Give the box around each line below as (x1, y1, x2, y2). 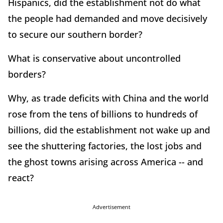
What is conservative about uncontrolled (8, 52, 181, 64)
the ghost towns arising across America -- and (8, 155, 203, 168)
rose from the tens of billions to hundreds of (8, 108, 198, 120)
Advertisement (93, 203, 130, 211)
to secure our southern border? (8, 28, 142, 40)
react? (8, 171, 34, 184)
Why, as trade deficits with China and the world (8, 92, 209, 104)
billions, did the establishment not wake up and (8, 123, 210, 136)
